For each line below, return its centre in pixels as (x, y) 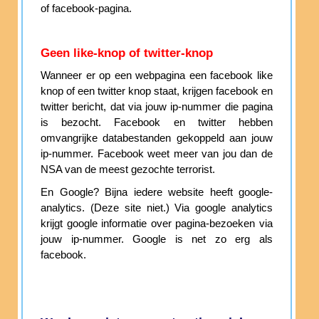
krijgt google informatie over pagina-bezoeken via (157, 224)
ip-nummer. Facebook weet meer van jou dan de (157, 154)
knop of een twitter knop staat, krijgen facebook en (157, 91)
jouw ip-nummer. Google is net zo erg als (157, 240)
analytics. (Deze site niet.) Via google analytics (157, 208)
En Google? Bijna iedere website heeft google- (157, 193)
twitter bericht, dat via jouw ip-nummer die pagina (157, 107)
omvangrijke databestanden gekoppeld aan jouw (157, 138)
